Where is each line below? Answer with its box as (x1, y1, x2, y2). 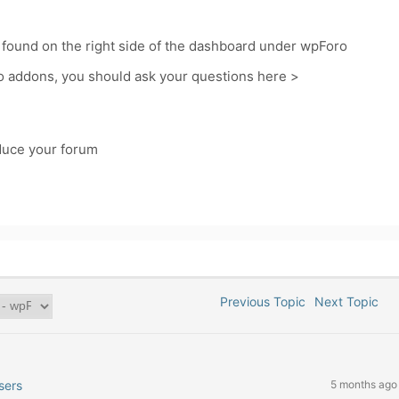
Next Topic (314, 294, 387, 309)
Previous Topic (213, 294, 306, 309)
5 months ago (330, 378, 397, 391)
